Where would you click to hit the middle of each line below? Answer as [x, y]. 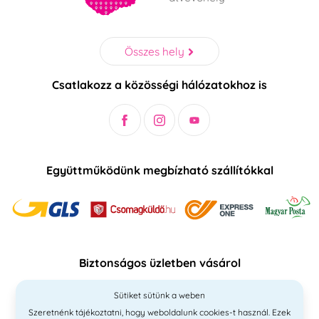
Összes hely [155, 51]
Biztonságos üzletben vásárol [159, 262]
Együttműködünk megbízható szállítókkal [159, 171]
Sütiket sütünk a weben [159, 296]
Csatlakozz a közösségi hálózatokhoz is [159, 85]
